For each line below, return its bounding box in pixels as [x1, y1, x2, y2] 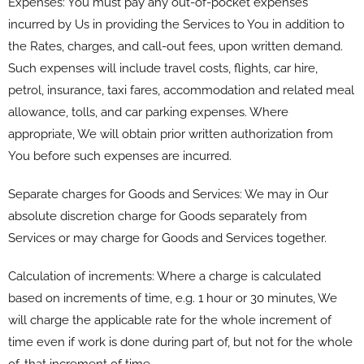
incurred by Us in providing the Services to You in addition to [8, 16, 344, 32]
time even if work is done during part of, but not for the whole [8, 334, 353, 349]
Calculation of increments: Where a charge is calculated [8, 268, 321, 284]
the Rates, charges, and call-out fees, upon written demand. [8, 38, 343, 54]
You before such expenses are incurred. [8, 148, 232, 163]
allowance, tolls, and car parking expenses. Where [8, 104, 288, 119]
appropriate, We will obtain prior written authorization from [8, 126, 333, 141]
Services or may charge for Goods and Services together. [8, 230, 327, 245]
